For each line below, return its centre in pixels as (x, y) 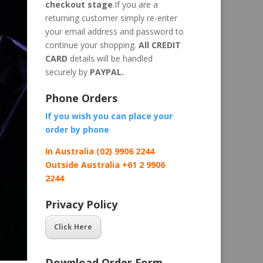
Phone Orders (81, 98)
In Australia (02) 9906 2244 (100, 151)
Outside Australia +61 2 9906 (105, 164)
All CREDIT (159, 45)
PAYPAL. (106, 72)
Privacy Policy (81, 204)
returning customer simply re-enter (111, 18)
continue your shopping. (91, 45)
